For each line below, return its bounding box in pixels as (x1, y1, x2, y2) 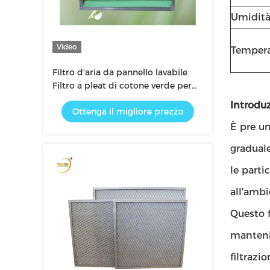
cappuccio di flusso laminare (52, 93, 175, 104)
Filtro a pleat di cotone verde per (52, 80, 192, 91)
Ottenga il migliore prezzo (72, 106, 184, 117)
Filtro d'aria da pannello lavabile (52, 67, 187, 78)
